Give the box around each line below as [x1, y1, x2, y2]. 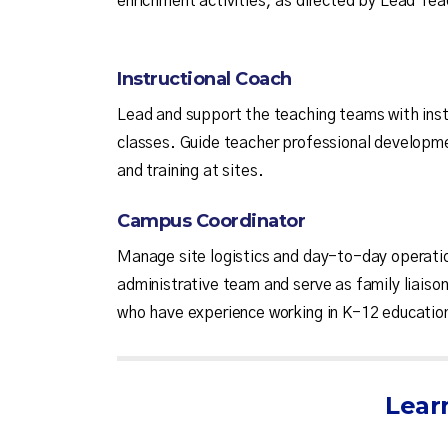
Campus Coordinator [117, 210, 306, 233]
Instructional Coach [117, 68, 292, 91]
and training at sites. [117, 163, 264, 180]
